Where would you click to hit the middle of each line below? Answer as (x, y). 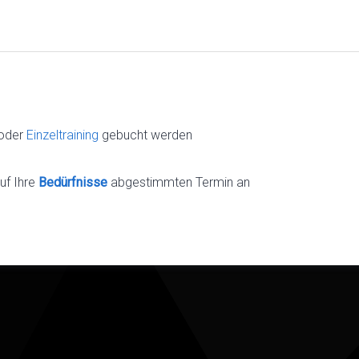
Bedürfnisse (73, 182)
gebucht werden (147, 135)
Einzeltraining (64, 135)
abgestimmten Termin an (180, 182)
